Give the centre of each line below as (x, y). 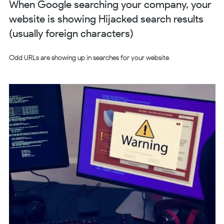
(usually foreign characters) (71, 33)
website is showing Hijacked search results (106, 18)
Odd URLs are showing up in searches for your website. (89, 58)
